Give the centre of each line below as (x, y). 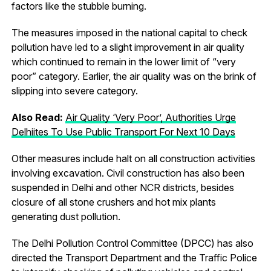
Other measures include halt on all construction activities (133, 158)
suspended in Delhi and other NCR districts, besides (122, 187)
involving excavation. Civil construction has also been (128, 173)
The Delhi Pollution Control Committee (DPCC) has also (132, 243)
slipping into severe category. (74, 90)
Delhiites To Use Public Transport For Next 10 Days (123, 132)
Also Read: (38, 117)
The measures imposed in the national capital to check (129, 32)
